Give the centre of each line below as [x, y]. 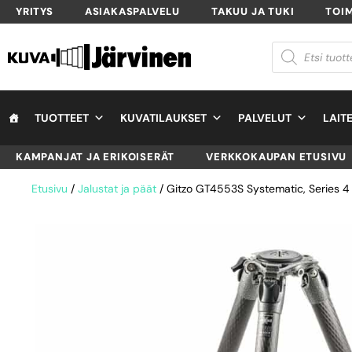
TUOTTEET [62, 118]
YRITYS [35, 11]
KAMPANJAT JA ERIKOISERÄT [95, 157]
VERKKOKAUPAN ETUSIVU [277, 157]
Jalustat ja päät [117, 189]
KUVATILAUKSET [163, 118]
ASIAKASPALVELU [132, 11]
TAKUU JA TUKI [253, 11]
